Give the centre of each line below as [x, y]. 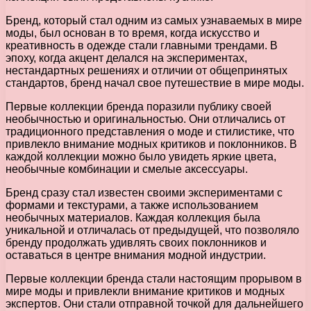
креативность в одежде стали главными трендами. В [142, 45]
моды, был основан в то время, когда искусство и [133, 33]
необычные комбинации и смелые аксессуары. [127, 169]
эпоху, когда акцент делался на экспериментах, [126, 58]
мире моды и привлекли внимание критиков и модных [145, 291]
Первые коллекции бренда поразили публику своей [138, 106]
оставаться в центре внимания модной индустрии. [136, 255]
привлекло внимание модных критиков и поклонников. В [151, 144]
